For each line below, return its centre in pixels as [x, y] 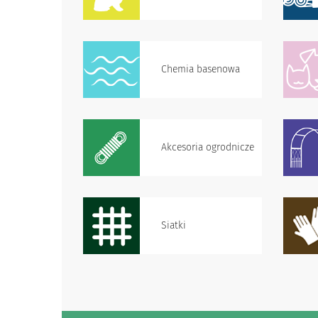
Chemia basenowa [201, 69]
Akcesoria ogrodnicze [208, 147]
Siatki [174, 225]
